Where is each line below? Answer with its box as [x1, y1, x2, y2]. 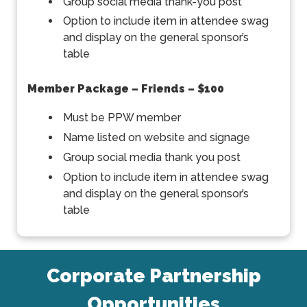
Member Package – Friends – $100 [27, 82, 224, 95]
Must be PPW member [63, 111, 181, 125]
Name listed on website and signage [63, 131, 250, 144]
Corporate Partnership [46, 264, 261, 286]
